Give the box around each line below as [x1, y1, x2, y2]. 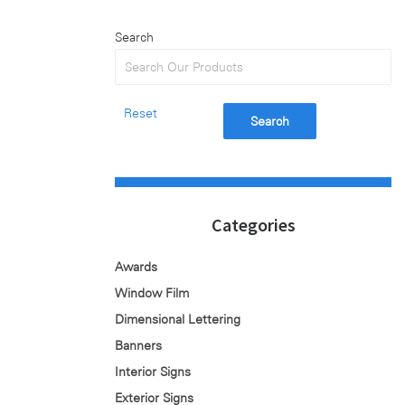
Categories [211, 213, 296, 236]
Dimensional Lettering [115, 312, 240, 326]
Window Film [115, 286, 189, 300]
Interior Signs [115, 364, 191, 379]
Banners [115, 338, 162, 353]
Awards [115, 259, 157, 274]
